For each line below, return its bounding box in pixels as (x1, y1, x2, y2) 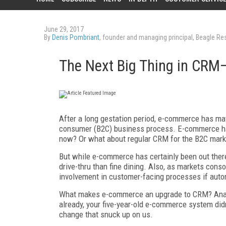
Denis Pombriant (52, 33, 99, 41)
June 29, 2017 (44, 25, 84, 33)
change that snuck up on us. (59, 209, 153, 219)
